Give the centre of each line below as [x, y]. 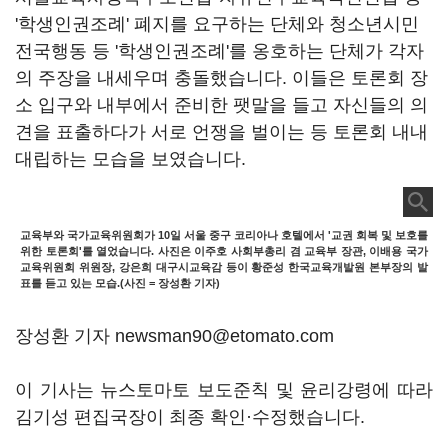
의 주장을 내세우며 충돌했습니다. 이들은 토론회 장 [221, 78]
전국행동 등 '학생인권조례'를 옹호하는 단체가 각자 [219, 51]
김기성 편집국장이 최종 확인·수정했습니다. [190, 417]
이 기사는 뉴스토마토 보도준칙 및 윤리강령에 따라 [224, 390]
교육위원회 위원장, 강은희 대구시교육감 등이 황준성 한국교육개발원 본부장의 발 [224, 267]
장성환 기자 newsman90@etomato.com [174, 336]
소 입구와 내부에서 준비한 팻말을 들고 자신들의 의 [221, 105]
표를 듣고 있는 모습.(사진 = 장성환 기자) [120, 283]
